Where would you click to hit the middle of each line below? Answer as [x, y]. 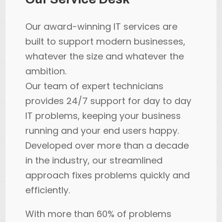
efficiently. [48, 190]
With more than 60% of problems [99, 214]
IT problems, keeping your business [103, 116]
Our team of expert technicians [95, 86]
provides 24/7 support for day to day [109, 101]
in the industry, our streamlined [94, 160]
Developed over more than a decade [107, 145]
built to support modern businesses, [106, 41]
